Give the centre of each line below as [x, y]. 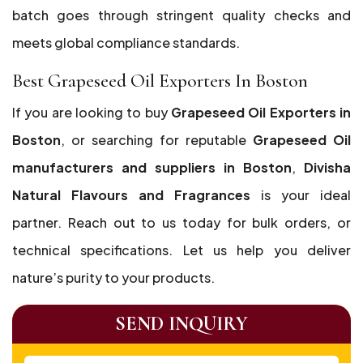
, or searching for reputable [157, 140]
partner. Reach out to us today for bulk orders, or [181, 222]
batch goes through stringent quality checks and [181, 15]
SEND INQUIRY [181, 324]
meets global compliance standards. [126, 43]
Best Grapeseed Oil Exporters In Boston [160, 81]
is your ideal [301, 195]
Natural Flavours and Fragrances [131, 195]
